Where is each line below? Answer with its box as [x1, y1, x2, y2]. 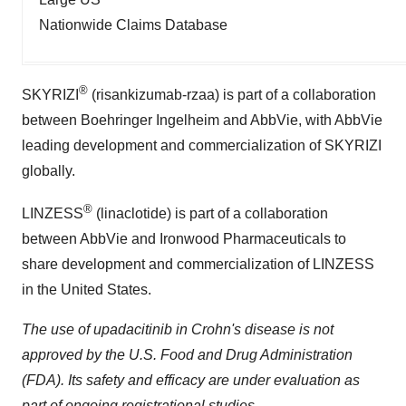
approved [22, 347, 82, 363]
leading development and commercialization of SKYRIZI [22, 137, 382, 153]
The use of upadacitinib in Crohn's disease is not [22, 322, 333, 338]
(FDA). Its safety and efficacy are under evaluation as [22, 372, 360, 389]
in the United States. [22, 282, 151, 298]
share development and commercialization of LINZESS [22, 256, 374, 273]
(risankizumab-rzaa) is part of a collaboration [88, 86, 376, 102]
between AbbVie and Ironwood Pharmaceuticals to [22, 231, 346, 247]
